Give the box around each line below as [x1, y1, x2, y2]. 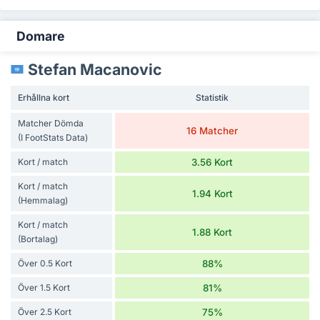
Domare [16, 28, 64, 44]
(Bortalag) [18, 234, 58, 245]
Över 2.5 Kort [18, 306, 71, 318]
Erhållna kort [18, 92, 69, 104]
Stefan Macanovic [28, 59, 162, 79]
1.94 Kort [191, 188, 233, 200]
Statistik [196, 92, 229, 104]
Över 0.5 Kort [18, 258, 72, 269]
